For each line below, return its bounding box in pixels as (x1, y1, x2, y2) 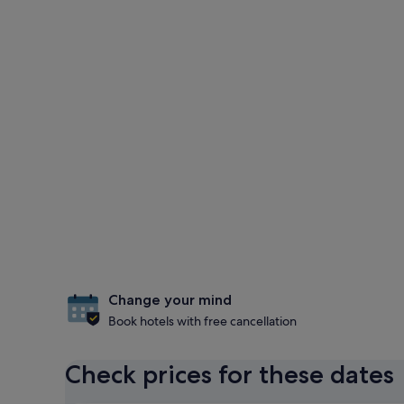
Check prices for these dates (65, 359, 394, 390)
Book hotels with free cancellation (108, 313, 297, 329)
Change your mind (108, 291, 232, 308)
